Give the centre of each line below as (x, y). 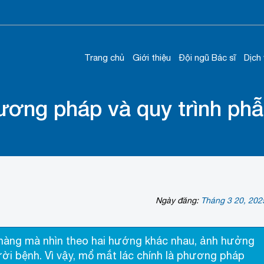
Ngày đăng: (178, 201)
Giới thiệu (152, 57)
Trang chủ (104, 57)
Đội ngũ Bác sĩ (207, 57)
